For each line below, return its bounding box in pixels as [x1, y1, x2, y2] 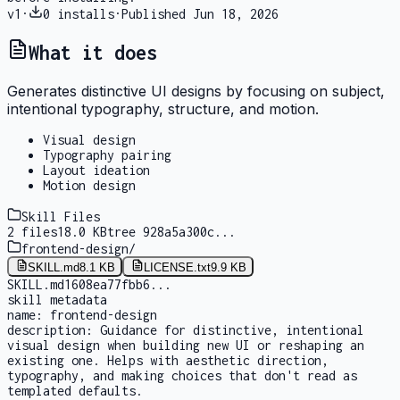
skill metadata [7, 291, 107, 307]
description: [7, 321, 93, 337]
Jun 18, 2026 [193, 5, 279, 21]
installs [57, 5, 114, 21]
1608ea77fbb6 [64, 276, 150, 292]
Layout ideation [43, 162, 150, 179]
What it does [29, 41, 157, 65]
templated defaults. [7, 382, 143, 398]
